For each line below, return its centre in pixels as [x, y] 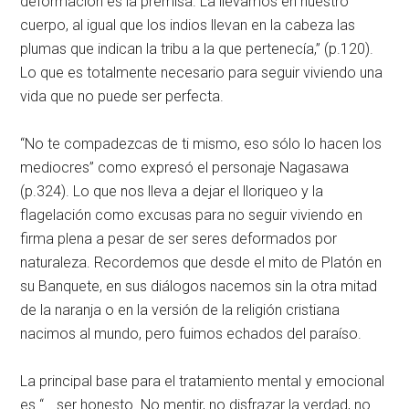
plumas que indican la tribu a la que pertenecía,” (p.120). [197, 49]
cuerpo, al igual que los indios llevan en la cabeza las [188, 25]
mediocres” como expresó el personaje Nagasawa [185, 168]
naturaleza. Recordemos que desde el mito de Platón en [201, 262]
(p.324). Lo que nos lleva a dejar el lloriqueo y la [172, 191]
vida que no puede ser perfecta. [122, 96]
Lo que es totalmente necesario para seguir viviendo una [202, 73]
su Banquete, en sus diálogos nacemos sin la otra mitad [199, 286]
